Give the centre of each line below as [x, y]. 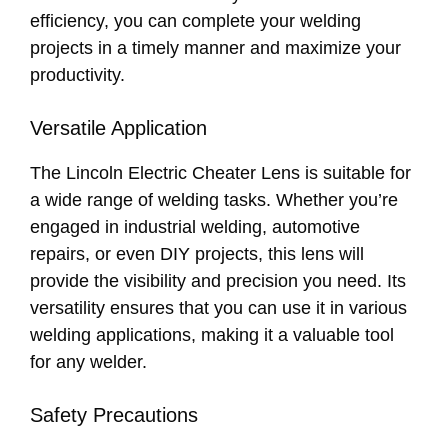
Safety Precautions [114, 414]
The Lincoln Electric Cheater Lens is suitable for [220, 172]
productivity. [77, 74]
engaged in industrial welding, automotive [195, 226]
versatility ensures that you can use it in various [218, 307]
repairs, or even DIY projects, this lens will [197, 253]
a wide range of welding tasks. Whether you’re [214, 199]
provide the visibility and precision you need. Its [218, 280]
